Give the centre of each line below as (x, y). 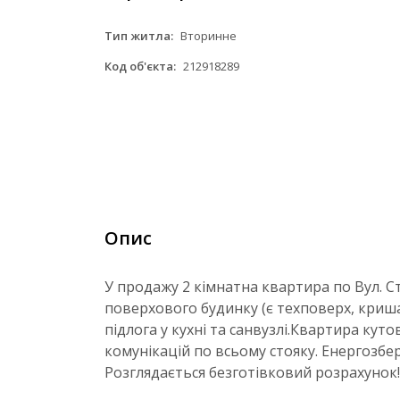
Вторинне (207, 36)
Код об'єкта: (140, 66)
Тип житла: (139, 36)
